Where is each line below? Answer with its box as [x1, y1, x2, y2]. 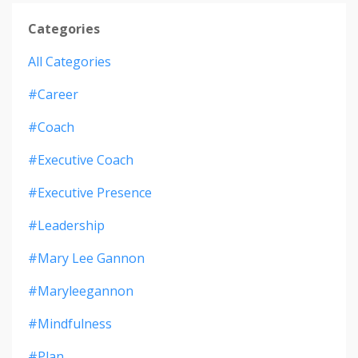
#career [28, 86, 78, 104]
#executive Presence [28, 184, 152, 202]
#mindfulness [28, 315, 112, 333]
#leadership [28, 217, 105, 235]
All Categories [28, 53, 111, 71]
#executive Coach [28, 151, 133, 169]
